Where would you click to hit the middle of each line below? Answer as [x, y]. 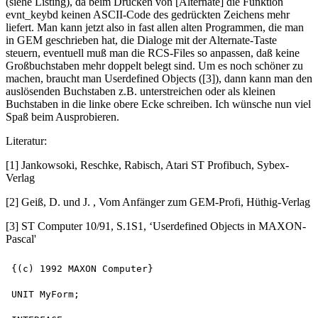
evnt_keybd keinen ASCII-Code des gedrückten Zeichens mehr [148, 15]
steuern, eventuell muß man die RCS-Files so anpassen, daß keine [153, 53]
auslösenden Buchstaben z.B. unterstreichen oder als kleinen [141, 92]
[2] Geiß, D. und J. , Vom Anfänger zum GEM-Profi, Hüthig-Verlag [158, 202]
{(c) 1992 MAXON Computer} [82, 269]
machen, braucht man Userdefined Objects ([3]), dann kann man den [159, 79]
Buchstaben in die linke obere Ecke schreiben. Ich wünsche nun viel [158, 104]
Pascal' [21, 239]
